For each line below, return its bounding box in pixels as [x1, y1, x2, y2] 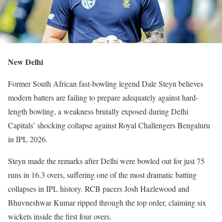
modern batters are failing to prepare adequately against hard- [8, 92, 198, 103]
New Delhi [8, 56, 43, 68]
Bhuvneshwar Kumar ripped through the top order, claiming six [8, 197, 206, 208]
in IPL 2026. [8, 134, 48, 145]
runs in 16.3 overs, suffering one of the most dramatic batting [8, 169, 197, 180]
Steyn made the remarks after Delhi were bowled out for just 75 [8, 156, 205, 166]
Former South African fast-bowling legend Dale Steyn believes [8, 78, 203, 89]
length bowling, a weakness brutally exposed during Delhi [8, 106, 188, 117]
